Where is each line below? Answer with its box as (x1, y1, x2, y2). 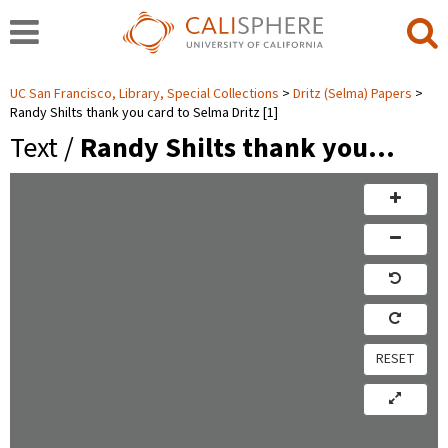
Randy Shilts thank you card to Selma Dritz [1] (10, 103, 278, 123)
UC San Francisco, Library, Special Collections (10, 84, 282, 104)
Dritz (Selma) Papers (293, 84, 412, 104)
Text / (10, 128, 80, 168)
